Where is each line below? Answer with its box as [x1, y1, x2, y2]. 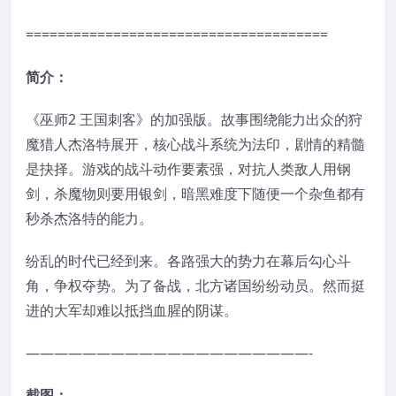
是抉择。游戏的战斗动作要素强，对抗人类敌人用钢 [26, 158, 351, 179]
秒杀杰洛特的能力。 [26, 208, 153, 228]
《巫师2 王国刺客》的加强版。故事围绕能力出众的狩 [26, 109, 362, 129]
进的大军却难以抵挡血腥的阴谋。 [26, 300, 238, 320]
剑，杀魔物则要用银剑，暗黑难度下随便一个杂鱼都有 [26, 183, 365, 203]
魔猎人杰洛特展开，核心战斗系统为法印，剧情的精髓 [26, 133, 365, 154]
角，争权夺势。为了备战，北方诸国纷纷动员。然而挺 [26, 275, 365, 295]
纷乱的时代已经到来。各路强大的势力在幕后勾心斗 [26, 250, 351, 270]
